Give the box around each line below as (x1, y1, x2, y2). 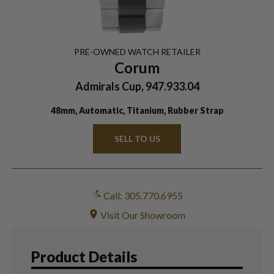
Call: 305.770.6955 (101, 189, 183, 201)
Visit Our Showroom (98, 209, 185, 221)
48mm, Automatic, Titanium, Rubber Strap (50, 105, 224, 116)
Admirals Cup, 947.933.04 (75, 79, 199, 93)
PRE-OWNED (73, 46, 128, 57)
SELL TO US (114, 133, 160, 144)
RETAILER (158, 46, 201, 57)
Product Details (31, 247, 137, 265)
